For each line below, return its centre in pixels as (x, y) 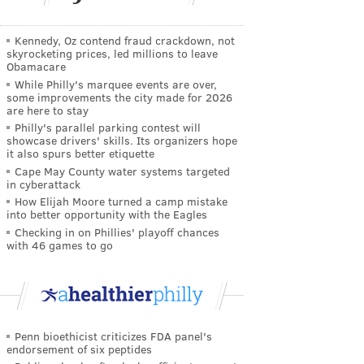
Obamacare (36, 66)
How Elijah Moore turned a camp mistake (121, 201)
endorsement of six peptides (79, 349)
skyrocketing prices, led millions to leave (112, 53)
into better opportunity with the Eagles (107, 214)
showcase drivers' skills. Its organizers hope (122, 141)
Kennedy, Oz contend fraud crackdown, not (125, 40)
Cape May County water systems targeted (122, 171)
